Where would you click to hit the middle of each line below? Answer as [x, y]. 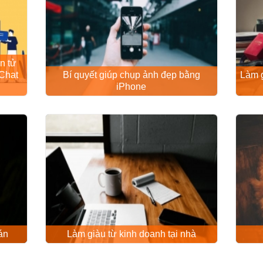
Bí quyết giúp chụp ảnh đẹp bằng [131, 75]
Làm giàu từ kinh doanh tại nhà [131, 234]
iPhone [131, 87]
